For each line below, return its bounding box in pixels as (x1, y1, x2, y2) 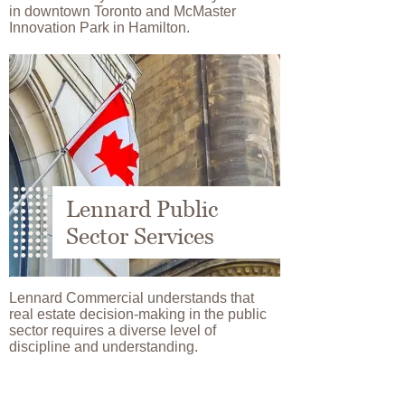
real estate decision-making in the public (9, 306, 267, 322)
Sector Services (66, 222, 214, 250)
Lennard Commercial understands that (9, 290, 254, 306)
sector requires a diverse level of (9, 323, 216, 338)
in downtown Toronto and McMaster (9, 4, 236, 19)
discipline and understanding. (9, 339, 198, 354)
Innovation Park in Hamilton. (9, 20, 190, 35)
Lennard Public (66, 195, 218, 222)
